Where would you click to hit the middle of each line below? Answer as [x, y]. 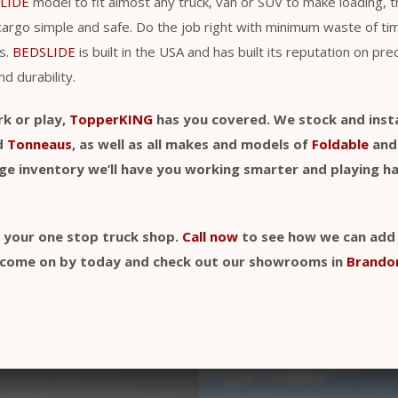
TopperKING [111, 119]
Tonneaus [40, 143]
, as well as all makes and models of [192, 143]
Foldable [340, 143]
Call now [210, 236]
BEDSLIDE [44, 51]
